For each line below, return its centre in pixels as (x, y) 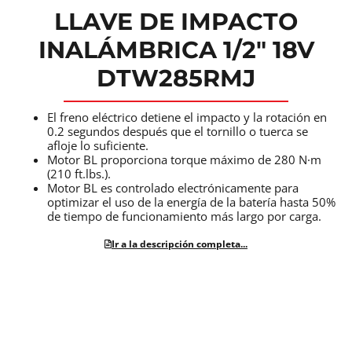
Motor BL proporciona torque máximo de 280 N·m (184, 160)
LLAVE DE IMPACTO (176, 22)
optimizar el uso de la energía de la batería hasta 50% (191, 202)
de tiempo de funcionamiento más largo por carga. (184, 216)
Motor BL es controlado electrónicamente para (173, 188)
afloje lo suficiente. (98, 146)
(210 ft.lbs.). (79, 174)
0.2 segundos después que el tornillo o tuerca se (178, 132)
